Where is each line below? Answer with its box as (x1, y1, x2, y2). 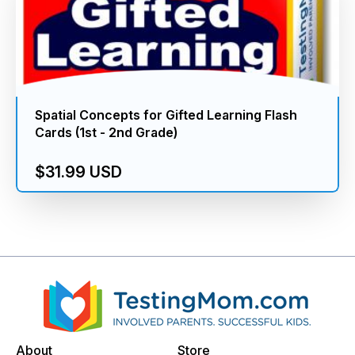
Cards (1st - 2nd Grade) (35, 124, 178, 141)
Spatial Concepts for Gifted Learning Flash (35, 107, 298, 124)
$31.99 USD (35, 162, 123, 182)
